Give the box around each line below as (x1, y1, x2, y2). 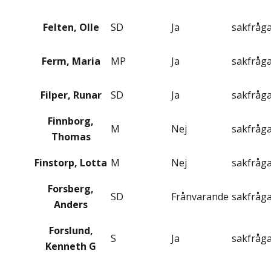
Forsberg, (48, 182, 94, 196)
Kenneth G (45, 240, 96, 253)
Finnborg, (48, 114, 94, 128)
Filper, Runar (40, 88, 102, 102)
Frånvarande (171, 190, 229, 204)
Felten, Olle (42, 21, 99, 34)
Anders (54, 198, 88, 212)
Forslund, (48, 224, 93, 238)
